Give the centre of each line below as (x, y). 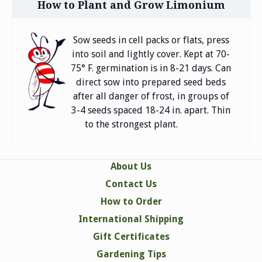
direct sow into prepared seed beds (151, 82)
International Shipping (131, 219)
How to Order (131, 202)
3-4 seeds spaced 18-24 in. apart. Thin (151, 111)
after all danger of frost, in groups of (151, 96)
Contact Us (131, 184)
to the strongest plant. (131, 125)
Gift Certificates (131, 237)
